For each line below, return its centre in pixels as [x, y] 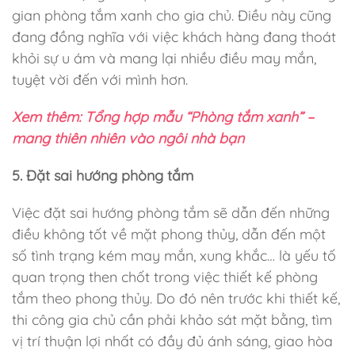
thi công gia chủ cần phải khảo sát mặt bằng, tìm [172, 320]
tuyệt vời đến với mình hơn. [100, 80]
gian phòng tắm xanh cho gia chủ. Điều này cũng [172, 15]
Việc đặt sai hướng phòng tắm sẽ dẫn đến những [171, 213]
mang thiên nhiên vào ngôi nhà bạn [128, 138]
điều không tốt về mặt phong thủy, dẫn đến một [169, 234]
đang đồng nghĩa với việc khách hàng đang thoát [174, 37]
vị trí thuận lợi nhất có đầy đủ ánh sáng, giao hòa [172, 341]
